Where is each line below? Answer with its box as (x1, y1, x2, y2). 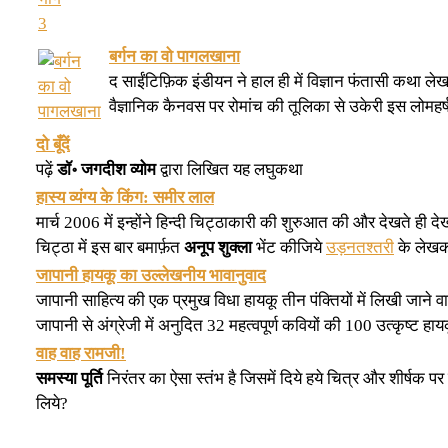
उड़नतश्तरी (326, 237, 394, 257)
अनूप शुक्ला (184, 237, 252, 257)
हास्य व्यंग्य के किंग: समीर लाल (36, 187, 214, 207)
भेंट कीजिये (252, 237, 326, 257)
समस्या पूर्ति (36, 368, 103, 388)
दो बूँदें (36, 134, 70, 154)
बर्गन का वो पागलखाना (109, 46, 240, 66)
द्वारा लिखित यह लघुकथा (156, 159, 303, 179)
